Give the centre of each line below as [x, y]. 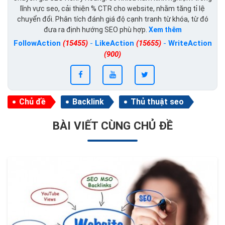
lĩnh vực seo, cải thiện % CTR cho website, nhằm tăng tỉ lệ [113, 9]
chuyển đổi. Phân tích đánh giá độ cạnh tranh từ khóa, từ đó [113, 19]
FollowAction [38, 43]
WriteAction [190, 43]
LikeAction [115, 43]
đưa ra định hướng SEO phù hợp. [96, 30]
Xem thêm [165, 30]
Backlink [88, 102]
